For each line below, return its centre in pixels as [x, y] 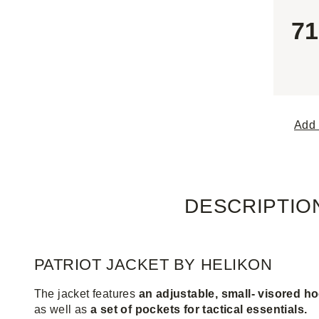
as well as [62, 309]
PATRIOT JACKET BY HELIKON [153, 265]
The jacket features [86, 294]
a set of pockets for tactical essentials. [199, 309]
